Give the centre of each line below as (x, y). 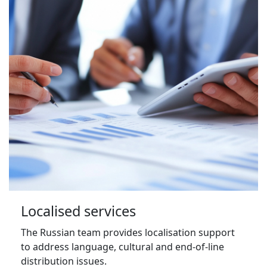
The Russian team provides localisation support (128, 233)
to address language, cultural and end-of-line (122, 247)
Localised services (78, 211)
